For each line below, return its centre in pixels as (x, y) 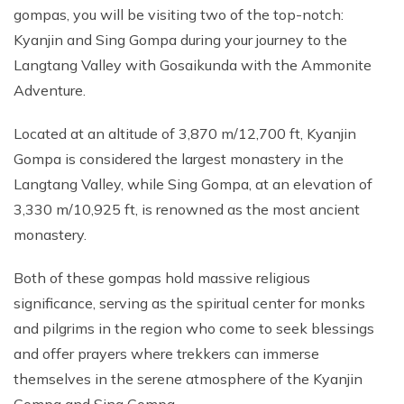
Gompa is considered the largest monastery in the (179, 159)
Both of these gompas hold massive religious (162, 278)
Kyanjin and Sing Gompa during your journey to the (180, 40)
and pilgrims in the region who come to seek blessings (194, 328)
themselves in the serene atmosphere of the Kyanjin (188, 379)
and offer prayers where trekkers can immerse (166, 353)
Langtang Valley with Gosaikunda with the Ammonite (193, 65)
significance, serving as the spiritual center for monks (189, 303)
